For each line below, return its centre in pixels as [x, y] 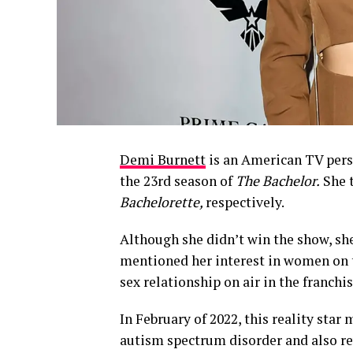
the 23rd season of [178, 181]
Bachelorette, [163, 202]
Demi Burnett [163, 160]
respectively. [245, 202]
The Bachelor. [278, 181]
